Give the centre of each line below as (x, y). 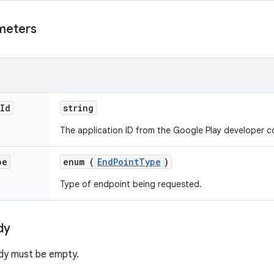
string (78, 108)
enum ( (79, 162)
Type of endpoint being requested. (131, 184)
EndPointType (129, 162)
